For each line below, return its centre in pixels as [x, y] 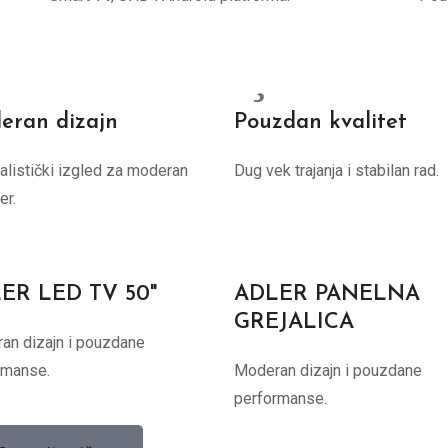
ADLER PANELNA [327, 294]
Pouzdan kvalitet [320, 122]
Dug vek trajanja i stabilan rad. [336, 170]
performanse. [280, 398]
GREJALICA [294, 322]
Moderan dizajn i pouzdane [328, 370]
